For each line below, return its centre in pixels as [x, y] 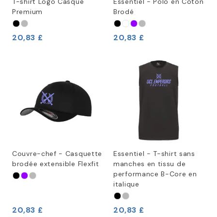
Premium [27, 12]
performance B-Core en [155, 174]
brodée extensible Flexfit [56, 164]
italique [126, 184]
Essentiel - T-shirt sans [154, 154]
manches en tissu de [150, 164]
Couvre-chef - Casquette [57, 154]
